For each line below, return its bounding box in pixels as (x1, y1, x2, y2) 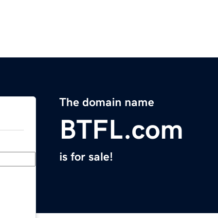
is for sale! (59, 151, 113, 163)
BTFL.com (59, 116, 183, 144)
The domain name (59, 96, 154, 109)
